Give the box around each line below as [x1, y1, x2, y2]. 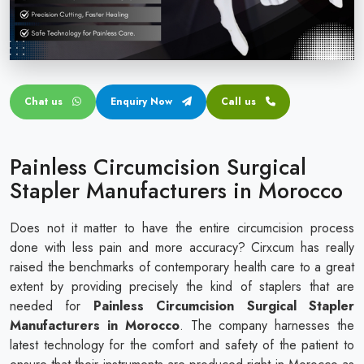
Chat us [24, 93, 66, 109]
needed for [10, 296, 93, 315]
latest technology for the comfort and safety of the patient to [10, 335, 354, 354]
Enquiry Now [110, 93, 175, 109]
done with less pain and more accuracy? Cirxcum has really [10, 237, 354, 257]
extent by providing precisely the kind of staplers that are [10, 276, 354, 296]
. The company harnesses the [179, 315, 355, 335]
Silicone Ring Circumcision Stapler [49, 137, 211, 154]
